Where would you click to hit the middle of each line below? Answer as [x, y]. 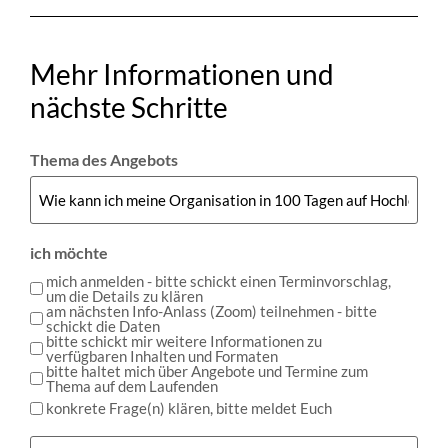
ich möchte [69, 252]
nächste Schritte [129, 107]
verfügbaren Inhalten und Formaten [162, 355]
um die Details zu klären [124, 295]
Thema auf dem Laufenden [132, 385]
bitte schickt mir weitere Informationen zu [184, 340]
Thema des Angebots [104, 159]
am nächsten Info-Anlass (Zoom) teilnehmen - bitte [211, 310]
